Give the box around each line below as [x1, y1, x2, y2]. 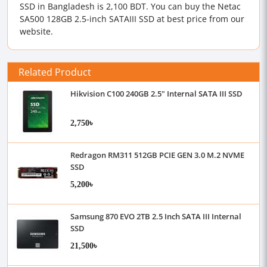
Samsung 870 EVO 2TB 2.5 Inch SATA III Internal [70, 211, 241, 222]
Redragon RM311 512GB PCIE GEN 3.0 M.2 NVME [70, 150, 244, 160]
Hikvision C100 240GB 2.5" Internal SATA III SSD [70, 88, 243, 99]
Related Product [18, 65, 91, 79]
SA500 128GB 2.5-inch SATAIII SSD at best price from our [20, 13, 244, 24]
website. [20, 26, 53, 37]
